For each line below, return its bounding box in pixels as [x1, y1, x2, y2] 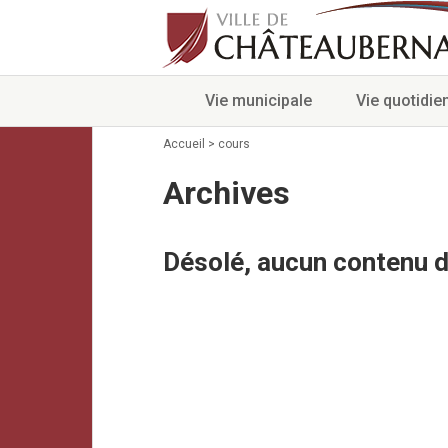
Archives [163, 174, 290, 212]
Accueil [163, 137, 205, 151]
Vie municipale [205, 91, 312, 110]
